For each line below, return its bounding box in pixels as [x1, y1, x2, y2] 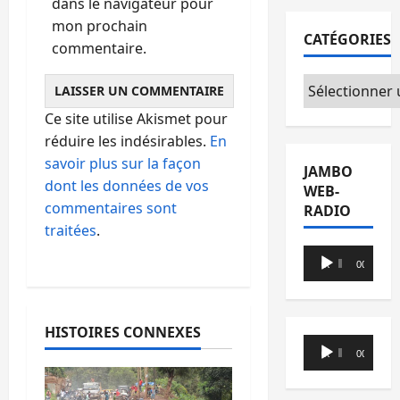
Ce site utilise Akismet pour [45, 108, 228, 129]
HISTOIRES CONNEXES [45, 321, 201, 342]
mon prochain [52, 15, 147, 36]
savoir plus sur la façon [45, 153, 201, 173]
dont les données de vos [45, 175, 209, 196]
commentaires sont [45, 197, 177, 218]
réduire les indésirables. [45, 130, 210, 151]
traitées [45, 220, 96, 240]
